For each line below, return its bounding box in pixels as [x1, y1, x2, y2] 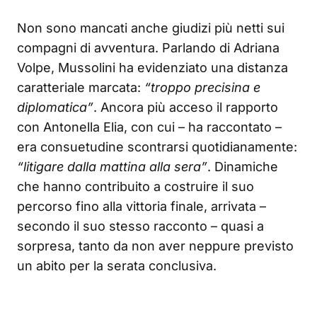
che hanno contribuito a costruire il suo [17, 179, 254, 195]
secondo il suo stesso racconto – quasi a [17, 219, 264, 234]
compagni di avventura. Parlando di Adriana [17, 40, 279, 56]
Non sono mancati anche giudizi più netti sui [17, 21, 284, 36]
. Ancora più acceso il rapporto [93, 100, 278, 115]
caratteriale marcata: [17, 80, 144, 96]
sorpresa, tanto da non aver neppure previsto [17, 238, 294, 254]
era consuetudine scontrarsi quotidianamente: [17, 139, 297, 155]
